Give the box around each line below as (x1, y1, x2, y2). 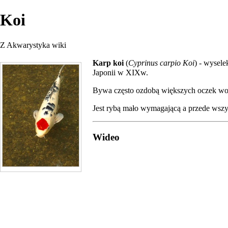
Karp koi (93, 58, 124, 67)
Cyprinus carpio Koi (128, 58, 195, 67)
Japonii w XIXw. (93, 68, 149, 77)
